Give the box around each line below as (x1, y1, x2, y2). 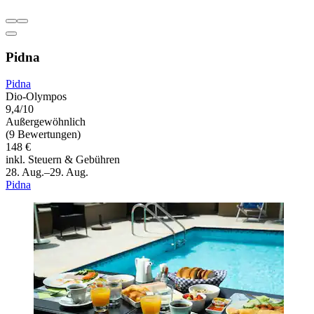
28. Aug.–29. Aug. (6, 166, 88, 179)
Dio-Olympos (6, 90, 67, 103)
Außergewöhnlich (6, 116, 86, 128)
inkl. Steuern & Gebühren (6, 153, 120, 166)
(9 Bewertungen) (6, 128, 81, 141)
